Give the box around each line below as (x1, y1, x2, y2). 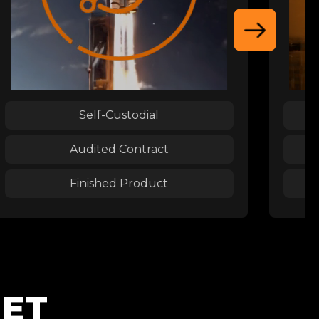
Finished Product (70, 176, 169, 190)
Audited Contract (69, 142, 169, 156)
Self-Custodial (79, 108, 159, 122)
